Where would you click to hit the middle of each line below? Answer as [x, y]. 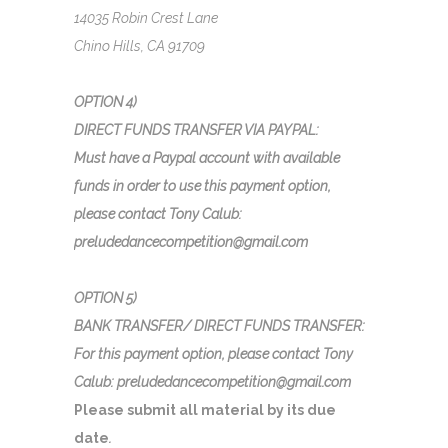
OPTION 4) [105, 101]
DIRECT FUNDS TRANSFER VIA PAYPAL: [196, 129]
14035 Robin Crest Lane [146, 17]
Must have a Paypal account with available [207, 157]
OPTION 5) [105, 297]
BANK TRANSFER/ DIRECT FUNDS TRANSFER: [219, 325]
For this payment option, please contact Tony [213, 353]
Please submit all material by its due [205, 409]
